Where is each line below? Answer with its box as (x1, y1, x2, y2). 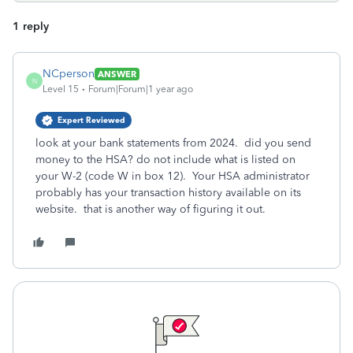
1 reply (13, 20, 49, 33)
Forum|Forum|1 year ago (88, 84, 193, 95)
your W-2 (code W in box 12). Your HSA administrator (35, 169, 310, 183)
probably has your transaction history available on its (35, 186, 301, 199)
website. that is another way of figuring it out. (35, 203, 269, 216)
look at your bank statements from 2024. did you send (35, 136, 311, 150)
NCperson (43, 67, 95, 80)
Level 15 (43, 84, 79, 95)
